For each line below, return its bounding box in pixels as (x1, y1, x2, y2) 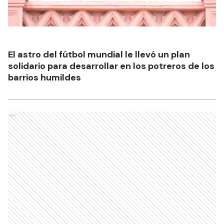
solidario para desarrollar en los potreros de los (8, 60, 214, 72)
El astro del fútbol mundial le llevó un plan (8, 48, 190, 61)
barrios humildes (8, 71, 81, 84)
